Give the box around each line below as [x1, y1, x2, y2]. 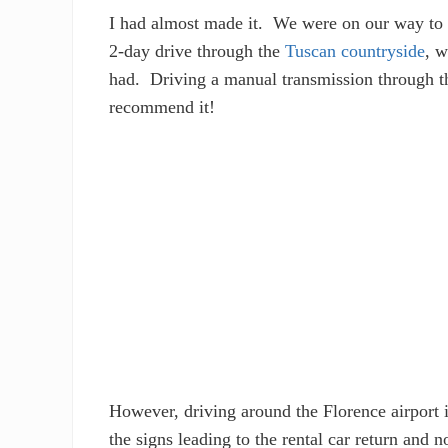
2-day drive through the [109, 40, 286, 61]
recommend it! [109, 96, 216, 117]
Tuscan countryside [285, 40, 426, 61]
